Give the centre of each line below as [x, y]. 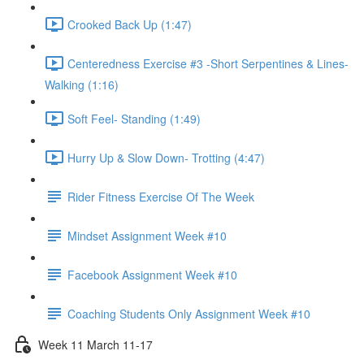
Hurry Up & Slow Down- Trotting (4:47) [166, 157]
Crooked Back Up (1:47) [130, 24]
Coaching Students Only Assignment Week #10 [189, 313]
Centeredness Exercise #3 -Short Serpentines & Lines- [208, 63]
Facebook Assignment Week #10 [152, 274]
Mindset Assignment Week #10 [147, 235]
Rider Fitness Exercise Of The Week [161, 196]
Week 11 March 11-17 [95, 344]
